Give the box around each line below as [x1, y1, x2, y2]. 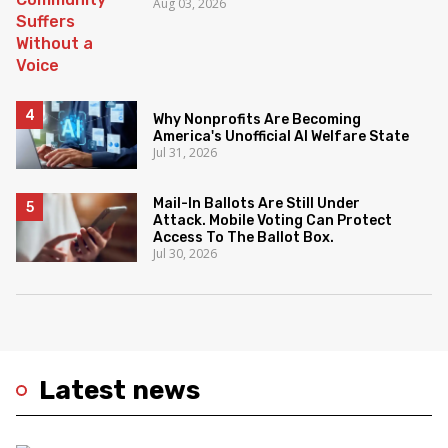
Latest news [39, 374, 200, 406]
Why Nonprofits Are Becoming [153, 110, 362, 128]
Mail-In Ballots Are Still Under [153, 194, 361, 212]
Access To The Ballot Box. [153, 228, 335, 246]
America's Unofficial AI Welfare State [153, 127, 410, 145]
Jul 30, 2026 [153, 244, 218, 262]
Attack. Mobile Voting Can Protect [153, 211, 393, 229]
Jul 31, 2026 [153, 143, 218, 161]
